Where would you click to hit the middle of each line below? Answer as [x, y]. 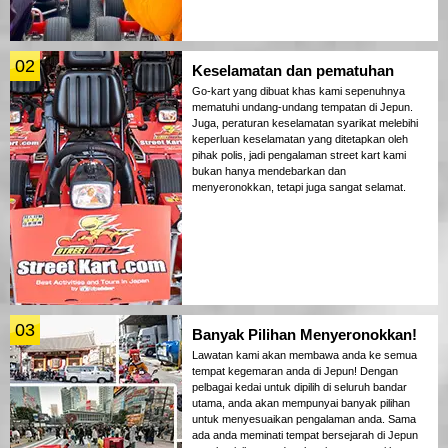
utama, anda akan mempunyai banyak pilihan [301, 402]
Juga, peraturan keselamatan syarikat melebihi [305, 122]
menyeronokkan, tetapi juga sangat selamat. [299, 186]
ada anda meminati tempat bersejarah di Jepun [305, 434]
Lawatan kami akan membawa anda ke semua [304, 354]
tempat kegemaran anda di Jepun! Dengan [295, 370]
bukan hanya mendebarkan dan [269, 170]
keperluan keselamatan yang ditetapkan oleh [300, 138]
